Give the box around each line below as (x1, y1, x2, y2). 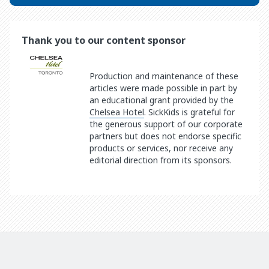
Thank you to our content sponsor (22, 33, 186, 47)
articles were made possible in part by (89, 82, 237, 94)
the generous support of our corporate (89, 118, 243, 130)
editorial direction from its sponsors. (89, 154, 232, 166)
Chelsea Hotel (89, 106, 144, 118)
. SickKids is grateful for (144, 106, 235, 118)
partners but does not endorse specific (89, 130, 241, 142)
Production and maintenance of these (89, 70, 238, 82)
